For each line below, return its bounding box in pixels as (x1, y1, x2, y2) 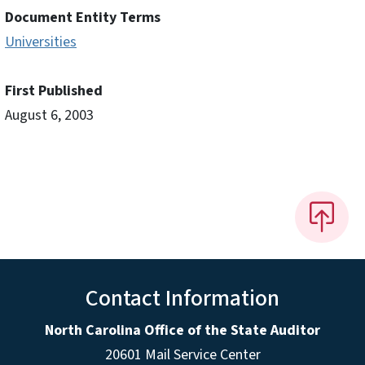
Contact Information (86, 281, 279, 314)
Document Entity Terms (5, 7, 161, 29)
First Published (5, 81, 103, 102)
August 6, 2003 (5, 105, 94, 126)
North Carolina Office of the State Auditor (45, 319, 320, 341)
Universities (5, 32, 77, 53)
